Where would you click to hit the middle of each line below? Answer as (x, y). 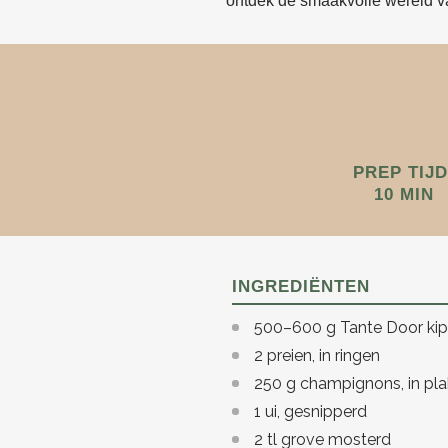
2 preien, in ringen (317, 355)
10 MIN (404, 194)
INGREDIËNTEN (301, 286)
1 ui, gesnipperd (310, 411)
